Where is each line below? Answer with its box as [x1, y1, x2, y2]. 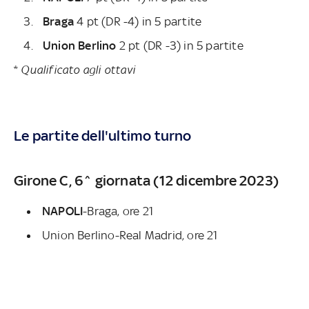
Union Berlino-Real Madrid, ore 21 [42, 228, 218, 243]
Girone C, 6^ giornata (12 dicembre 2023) [14, 172, 279, 190]
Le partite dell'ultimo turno [14, 127, 192, 145]
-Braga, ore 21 [83, 204, 154, 219]
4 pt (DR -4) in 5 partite [74, 14, 202, 29]
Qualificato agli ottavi [21, 63, 136, 77]
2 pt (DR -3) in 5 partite [116, 39, 243, 53]
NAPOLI [42, 204, 83, 219]
